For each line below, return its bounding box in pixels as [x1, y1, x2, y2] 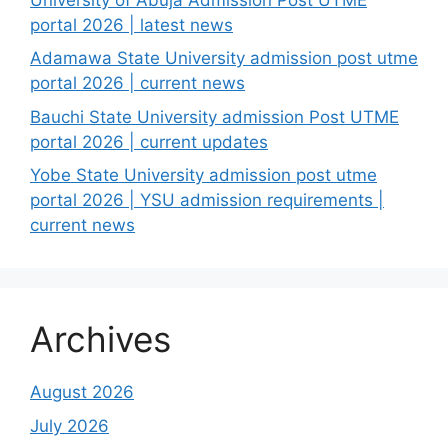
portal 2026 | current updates [30, 131, 268, 152]
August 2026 [30, 382, 134, 402]
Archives [30, 318, 171, 360]
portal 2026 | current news [30, 73, 245, 93]
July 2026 [30, 415, 109, 436]
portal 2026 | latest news [30, 14, 233, 35]
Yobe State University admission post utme [30, 165, 377, 185]
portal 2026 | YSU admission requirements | [30, 190, 384, 210]
